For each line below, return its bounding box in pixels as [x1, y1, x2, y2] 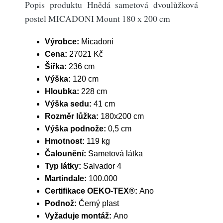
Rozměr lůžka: [45, 112, 101, 120]
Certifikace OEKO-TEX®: [45, 187, 139, 195]
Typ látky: [45, 162, 83, 170]
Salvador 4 [83, 162, 121, 170]
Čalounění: [45, 149, 88, 158]
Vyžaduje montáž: [45, 212, 113, 220]
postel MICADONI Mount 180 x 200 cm [25, 12, 170, 24]
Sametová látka [88, 149, 143, 158]
